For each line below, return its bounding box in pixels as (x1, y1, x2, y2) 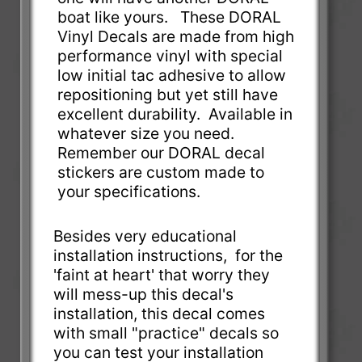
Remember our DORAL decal (57, 142, 266, 162)
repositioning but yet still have (57, 84, 279, 104)
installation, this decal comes (53, 303, 266, 323)
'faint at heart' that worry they (53, 264, 271, 284)
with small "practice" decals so (53, 322, 280, 343)
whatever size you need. (57, 123, 235, 143)
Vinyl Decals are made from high (57, 26, 295, 46)
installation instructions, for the (53, 245, 284, 265)
